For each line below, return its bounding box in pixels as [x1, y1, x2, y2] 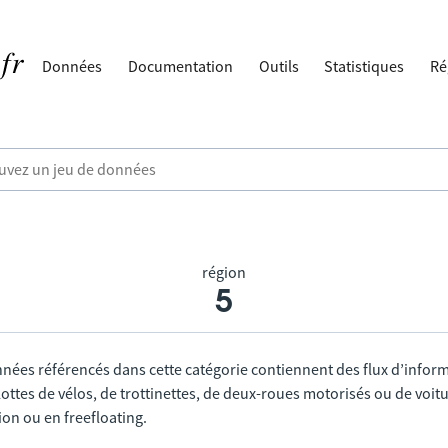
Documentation [128, 56, 234, 76]
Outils [258, 56, 299, 76]
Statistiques [324, 56, 405, 76]
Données [42, 56, 103, 76]
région [202, 262, 246, 282]
